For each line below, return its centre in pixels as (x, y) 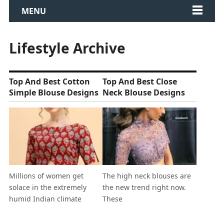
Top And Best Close (140, 81)
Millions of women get (46, 176)
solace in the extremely (47, 187)
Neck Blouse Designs (144, 92)
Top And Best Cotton (49, 81)
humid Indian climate (45, 199)
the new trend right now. (144, 187)
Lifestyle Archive (67, 48)
